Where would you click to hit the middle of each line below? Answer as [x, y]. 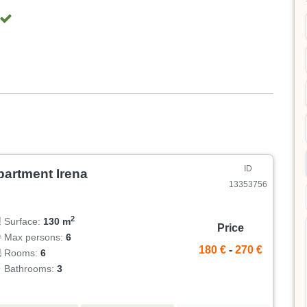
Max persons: [34, 237]
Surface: [23, 222]
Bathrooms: [29, 269]
